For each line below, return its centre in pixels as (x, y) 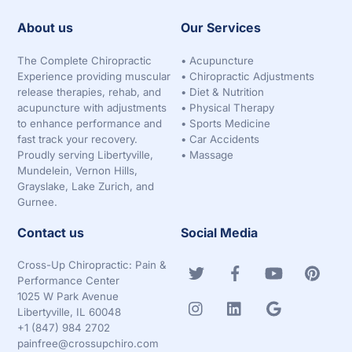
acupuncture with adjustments (92, 107)
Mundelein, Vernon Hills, (78, 170)
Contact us (51, 233)
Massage (212, 154)
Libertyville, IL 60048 (70, 312)
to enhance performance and (90, 123)
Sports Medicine (230, 123)
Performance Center (69, 281)
